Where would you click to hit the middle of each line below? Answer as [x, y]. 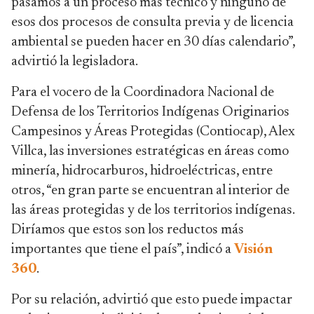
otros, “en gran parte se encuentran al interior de [150, 191]
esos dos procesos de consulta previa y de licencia [152, 22]
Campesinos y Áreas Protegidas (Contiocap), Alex [153, 132]
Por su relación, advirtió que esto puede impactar [152, 300]
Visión [253, 250]
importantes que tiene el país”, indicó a [123, 250]
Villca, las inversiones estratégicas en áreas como [150, 151]
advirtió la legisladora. [75, 62]
